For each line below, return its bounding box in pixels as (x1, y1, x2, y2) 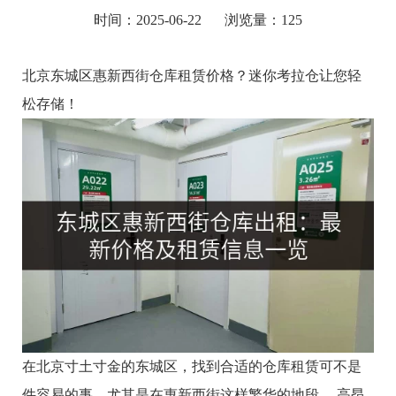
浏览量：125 (225, 12, 303, 28)
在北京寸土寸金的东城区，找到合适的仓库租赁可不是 (22, 358, 362, 374)
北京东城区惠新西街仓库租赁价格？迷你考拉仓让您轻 (22, 68, 362, 84)
